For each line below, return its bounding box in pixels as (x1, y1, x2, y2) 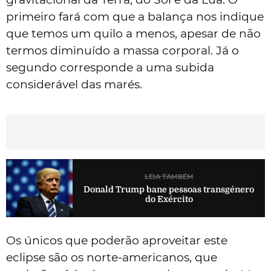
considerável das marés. (6, 77, 142, 91)
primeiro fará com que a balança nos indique (6, 9, 264, 24)
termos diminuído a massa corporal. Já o (6, 43, 239, 57)
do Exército (145, 194, 193, 204)
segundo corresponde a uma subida (6, 60, 214, 74)
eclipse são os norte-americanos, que (6, 250, 217, 264)
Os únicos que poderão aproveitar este (6, 233, 227, 247)
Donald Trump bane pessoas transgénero (83, 184, 254, 195)
